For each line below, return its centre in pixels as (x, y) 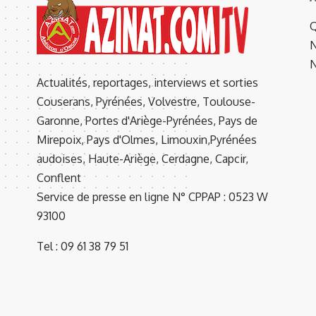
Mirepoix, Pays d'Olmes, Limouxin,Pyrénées (147, 140)
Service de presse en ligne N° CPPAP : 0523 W (152, 197)
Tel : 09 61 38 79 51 (83, 246)
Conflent (59, 178)
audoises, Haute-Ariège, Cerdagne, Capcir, (142, 159)
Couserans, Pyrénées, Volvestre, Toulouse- (146, 102)
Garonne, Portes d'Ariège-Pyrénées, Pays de (147, 121)
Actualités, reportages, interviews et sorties (147, 83)
